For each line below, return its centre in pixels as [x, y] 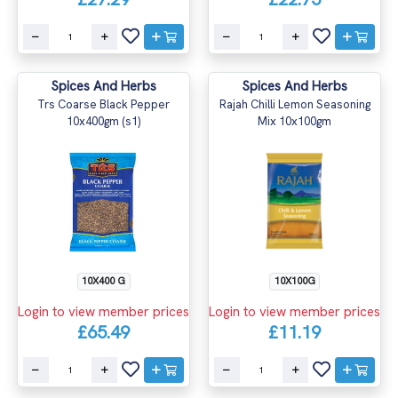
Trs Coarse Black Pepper [103, 104]
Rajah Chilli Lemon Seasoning [295, 104]
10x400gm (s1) [103, 121]
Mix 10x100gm [295, 121]
